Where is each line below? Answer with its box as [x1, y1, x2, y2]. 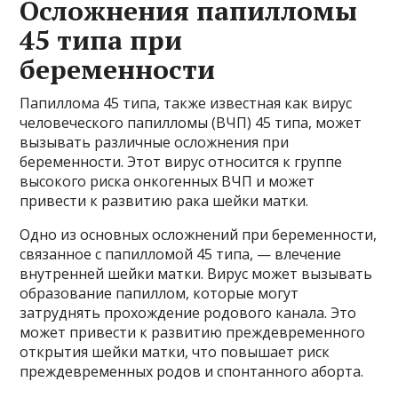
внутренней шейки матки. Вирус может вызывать [20, 264, 373, 284]
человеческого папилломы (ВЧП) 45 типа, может [20, 113, 362, 133]
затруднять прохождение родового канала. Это [20, 303, 357, 323]
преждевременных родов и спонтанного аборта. [20, 362, 364, 382]
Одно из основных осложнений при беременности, [20, 225, 378, 245]
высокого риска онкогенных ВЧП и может [20, 171, 315, 192]
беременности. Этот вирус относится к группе [20, 152, 343, 172]
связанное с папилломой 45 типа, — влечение [20, 244, 342, 265]
